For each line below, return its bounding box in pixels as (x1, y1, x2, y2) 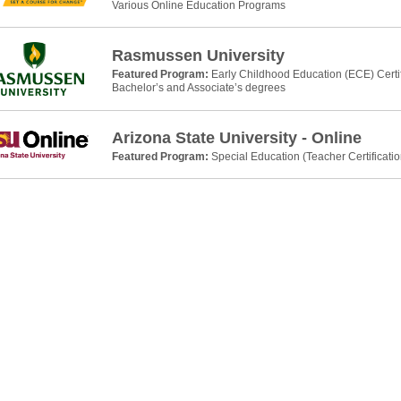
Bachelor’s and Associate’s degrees (111, 81, 286, 94)
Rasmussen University (111, 47, 285, 64)
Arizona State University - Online (111, 129, 362, 147)
